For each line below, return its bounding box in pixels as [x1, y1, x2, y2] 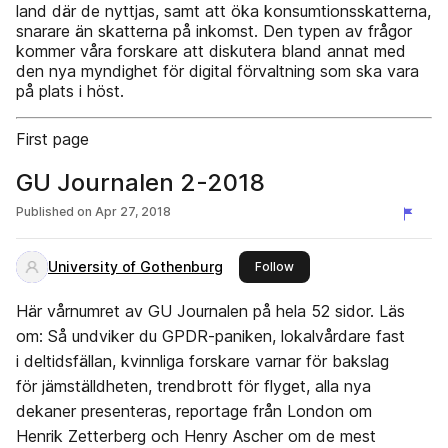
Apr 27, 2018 [95, 204, 171, 219]
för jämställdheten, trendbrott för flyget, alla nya [16, 376, 371, 396]
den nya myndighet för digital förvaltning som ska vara [16, 61, 419, 81]
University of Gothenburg [48, 258, 223, 275]
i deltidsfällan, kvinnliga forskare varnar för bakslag [16, 351, 389, 371]
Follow [255, 259, 294, 274]
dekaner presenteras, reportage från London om [16, 401, 372, 421]
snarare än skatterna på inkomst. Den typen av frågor [16, 21, 412, 41]
